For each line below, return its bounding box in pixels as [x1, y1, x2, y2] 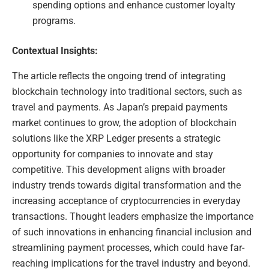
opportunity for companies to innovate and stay [12, 148, 213, 160]
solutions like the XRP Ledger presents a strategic [12, 132, 220, 144]
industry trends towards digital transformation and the [12, 179, 241, 191]
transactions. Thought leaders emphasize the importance [12, 210, 253, 222]
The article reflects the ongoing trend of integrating [12, 70, 226, 82]
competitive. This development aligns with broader [12, 163, 225, 175]
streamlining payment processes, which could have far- [12, 241, 244, 253]
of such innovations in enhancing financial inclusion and [12, 226, 252, 238]
